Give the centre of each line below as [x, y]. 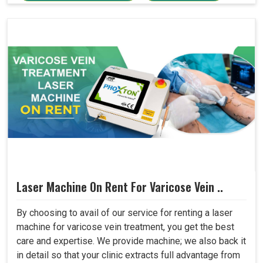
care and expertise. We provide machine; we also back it [131, 241]
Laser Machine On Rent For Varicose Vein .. [120, 187]
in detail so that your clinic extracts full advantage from [128, 255]
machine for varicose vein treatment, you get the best [125, 227]
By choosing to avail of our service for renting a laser [124, 213]
